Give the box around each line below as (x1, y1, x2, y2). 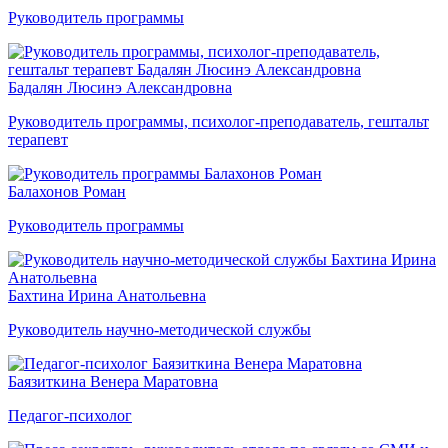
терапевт (8, 130, 68, 148)
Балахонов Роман (8, 182, 126, 200)
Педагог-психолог (8, 406, 132, 424)
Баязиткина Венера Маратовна (8, 372, 218, 390)
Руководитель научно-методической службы (8, 320, 311, 338)
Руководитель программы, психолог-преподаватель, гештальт (8, 112, 429, 130)
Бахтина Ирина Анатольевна (8, 286, 206, 304)
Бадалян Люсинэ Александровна (8, 78, 232, 96)
